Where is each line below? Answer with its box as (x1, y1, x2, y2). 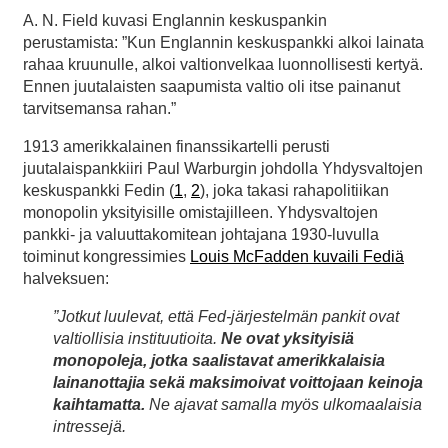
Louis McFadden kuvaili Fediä (190, 247, 404, 265)
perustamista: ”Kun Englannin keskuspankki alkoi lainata (23, 33, 424, 51)
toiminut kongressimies (23, 247, 190, 265)
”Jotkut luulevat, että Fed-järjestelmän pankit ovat (53, 307, 399, 325)
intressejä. (53, 417, 126, 435)
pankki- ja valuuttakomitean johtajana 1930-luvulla (23, 225, 379, 243)
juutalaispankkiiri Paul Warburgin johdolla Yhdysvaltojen (23, 159, 423, 177)
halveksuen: (23, 269, 109, 287)
